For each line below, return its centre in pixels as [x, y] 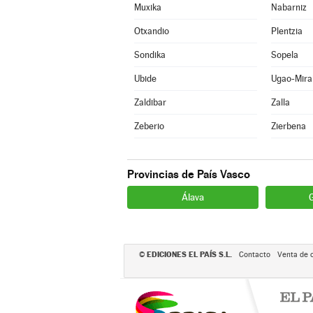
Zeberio [149, 126]
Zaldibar [150, 102]
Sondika [150, 55]
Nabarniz [289, 7]
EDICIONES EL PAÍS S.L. [189, 254]
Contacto [254, 255]
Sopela [284, 55]
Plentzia [286, 31]
